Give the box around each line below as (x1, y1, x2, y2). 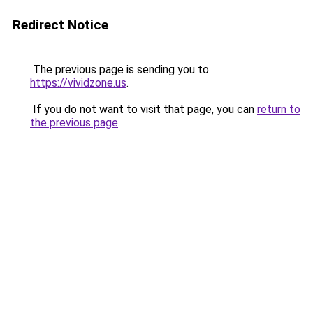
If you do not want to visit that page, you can (30, 103, 257, 116)
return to (257, 103, 300, 116)
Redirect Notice (13, 17, 108, 33)
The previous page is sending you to (30, 63, 209, 76)
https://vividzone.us (30, 76, 126, 89)
